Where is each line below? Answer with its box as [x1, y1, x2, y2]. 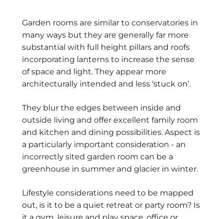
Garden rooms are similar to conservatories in [22, 18, 198, 27]
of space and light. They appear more [22, 67, 166, 76]
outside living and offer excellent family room [22, 115, 198, 125]
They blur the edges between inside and [22, 103, 181, 112]
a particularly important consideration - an [22, 140, 186, 149]
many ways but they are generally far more [22, 30, 189, 40]
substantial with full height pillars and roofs [22, 43, 190, 52]
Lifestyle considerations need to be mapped [22, 188, 194, 197]
